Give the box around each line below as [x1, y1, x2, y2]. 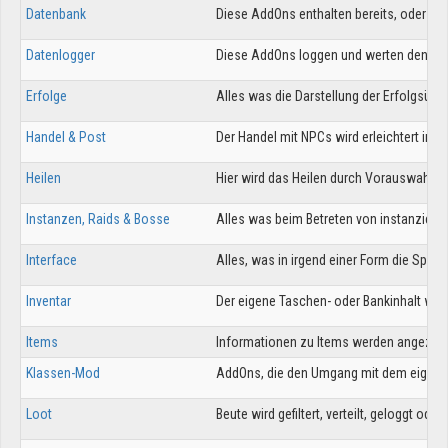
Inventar [26, 293, 71, 309]
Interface [26, 252, 77, 268]
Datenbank [26, 6, 86, 22]
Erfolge [26, 88, 67, 104]
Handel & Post [26, 129, 106, 145]
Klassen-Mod [26, 365, 100, 381]
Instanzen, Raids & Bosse [26, 211, 170, 227]
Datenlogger [26, 47, 95, 63]
